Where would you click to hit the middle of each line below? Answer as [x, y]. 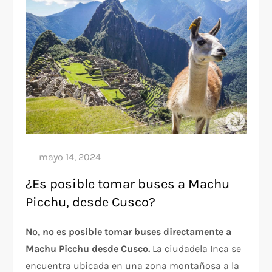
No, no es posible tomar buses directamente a [129, 232]
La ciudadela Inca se [196, 249]
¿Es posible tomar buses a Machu [128, 184]
